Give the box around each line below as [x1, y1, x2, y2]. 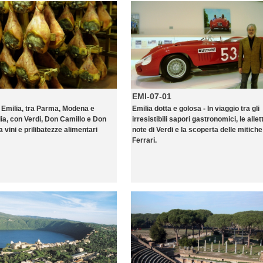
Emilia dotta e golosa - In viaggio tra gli [132, 104, 259, 113]
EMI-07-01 [132, 92, 171, 101]
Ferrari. [132, 136, 157, 144]
